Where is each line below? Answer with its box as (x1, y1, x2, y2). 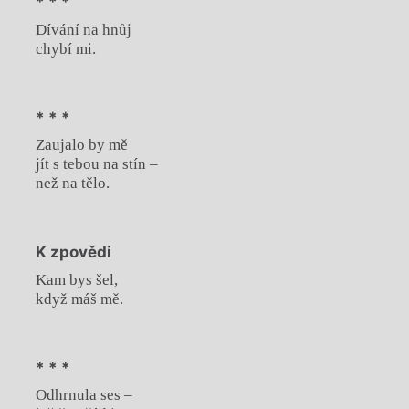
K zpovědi (35, 243, 111, 262)
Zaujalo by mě (35, 136, 128, 154)
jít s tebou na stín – (35, 155, 158, 173)
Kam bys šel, (35, 270, 118, 288)
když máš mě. (35, 289, 123, 308)
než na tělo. (35, 174, 110, 193)
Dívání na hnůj (35, 20, 131, 38)
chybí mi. (35, 39, 96, 58)
